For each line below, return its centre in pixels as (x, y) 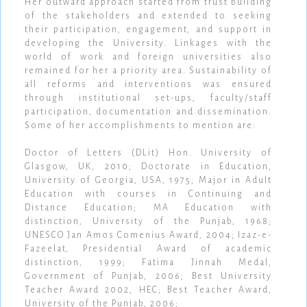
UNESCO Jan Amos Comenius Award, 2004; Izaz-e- (148, 235)
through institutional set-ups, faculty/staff (148, 98)
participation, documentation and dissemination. (148, 112)
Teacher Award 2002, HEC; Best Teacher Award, (148, 290)
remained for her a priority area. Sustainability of (148, 71)
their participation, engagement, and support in (148, 30)
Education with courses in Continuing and (148, 194)
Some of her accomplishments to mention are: (140, 126)
